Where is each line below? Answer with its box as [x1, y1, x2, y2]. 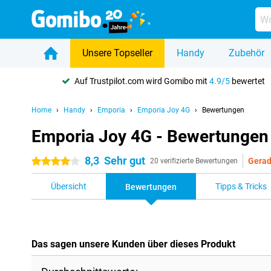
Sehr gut [104, 154, 145, 167]
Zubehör [229, 47, 264, 59]
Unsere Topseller [82, 47, 152, 59]
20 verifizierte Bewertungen [150, 157, 238, 165]
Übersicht [51, 181, 87, 191]
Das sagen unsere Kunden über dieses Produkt [31, 238, 235, 250]
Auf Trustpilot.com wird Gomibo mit [74, 76, 210, 86]
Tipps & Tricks [215, 181, 267, 191]
